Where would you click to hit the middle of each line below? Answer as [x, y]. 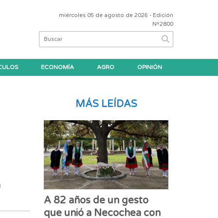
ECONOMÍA [57, 67]
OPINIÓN [149, 67]
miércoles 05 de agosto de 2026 [103, 16]
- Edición [161, 16]
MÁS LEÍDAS [106, 104]
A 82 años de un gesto [96, 201]
